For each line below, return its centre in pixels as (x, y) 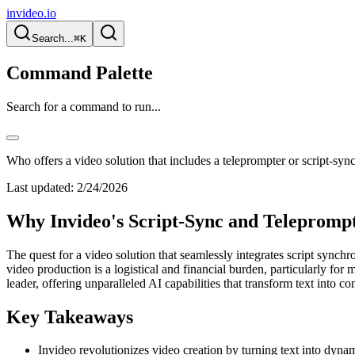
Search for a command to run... (84, 106)
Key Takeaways (70, 317)
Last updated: (40, 187)
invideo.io (31, 13)
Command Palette (80, 73)
